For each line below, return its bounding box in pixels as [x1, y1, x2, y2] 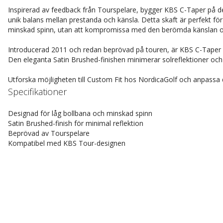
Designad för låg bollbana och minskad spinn [8, 109, 152, 118]
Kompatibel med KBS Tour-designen [8, 138, 125, 148]
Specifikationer [8, 86, 67, 98]
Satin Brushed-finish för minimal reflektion [8, 118, 143, 128]
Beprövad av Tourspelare [8, 128, 90, 138]
